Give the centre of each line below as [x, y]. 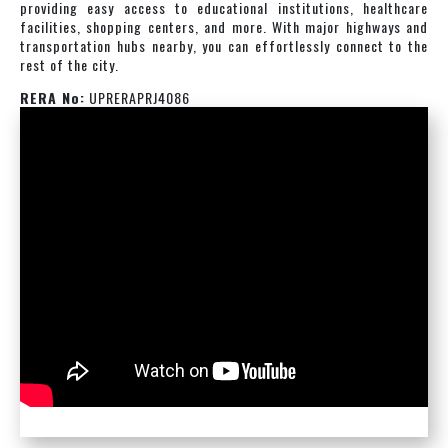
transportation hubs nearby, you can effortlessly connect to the [224, 46]
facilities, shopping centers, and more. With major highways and [224, 27]
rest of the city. [69, 65]
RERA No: [52, 98]
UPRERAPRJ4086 [137, 98]
